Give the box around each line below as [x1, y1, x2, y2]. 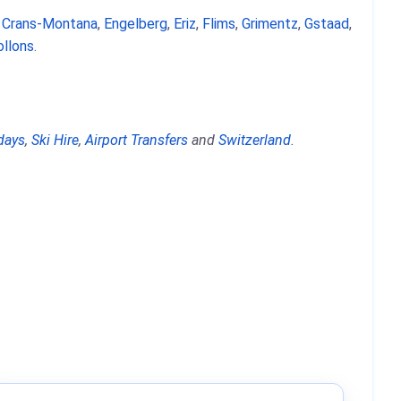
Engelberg [104, 15, 167, 32]
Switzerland [218, 132, 291, 149]
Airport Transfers [85, 132, 188, 149]
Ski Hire [31, 132, 79, 149]
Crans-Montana [2, 15, 98, 32]
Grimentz [242, 15, 298, 32]
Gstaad [304, 15, 349, 32]
